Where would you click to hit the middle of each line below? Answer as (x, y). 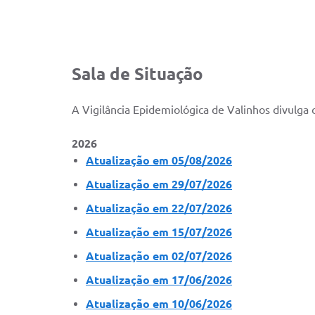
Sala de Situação (137, 74)
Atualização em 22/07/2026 (159, 208)
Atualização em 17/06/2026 (159, 279)
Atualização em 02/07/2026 (159, 256)
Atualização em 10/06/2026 (159, 303)
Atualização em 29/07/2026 (159, 184)
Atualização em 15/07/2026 (159, 232)
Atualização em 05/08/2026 (159, 160)
